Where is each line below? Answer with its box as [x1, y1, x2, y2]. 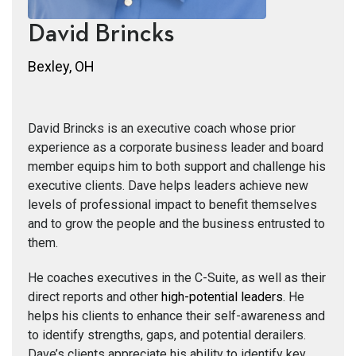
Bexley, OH [28, 57, 95, 75]
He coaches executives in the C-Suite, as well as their [28, 269, 326, 285]
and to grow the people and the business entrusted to [28, 215, 325, 231]
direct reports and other [28, 288, 161, 304]
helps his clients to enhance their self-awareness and [28, 308, 325, 323]
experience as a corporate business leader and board [28, 139, 323, 155]
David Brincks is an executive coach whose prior [28, 120, 296, 136]
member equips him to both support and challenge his [28, 158, 326, 174]
